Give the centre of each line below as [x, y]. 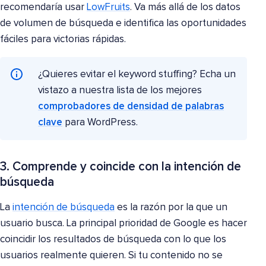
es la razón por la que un [171, 207]
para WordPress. [100, 122]
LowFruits [108, 7]
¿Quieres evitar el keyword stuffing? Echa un [137, 74]
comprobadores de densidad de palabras [131, 106]
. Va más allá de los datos [185, 7]
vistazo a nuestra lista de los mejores [120, 90]
